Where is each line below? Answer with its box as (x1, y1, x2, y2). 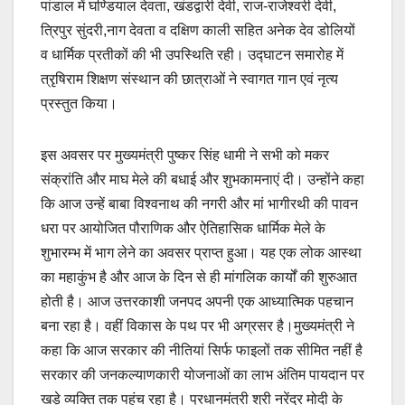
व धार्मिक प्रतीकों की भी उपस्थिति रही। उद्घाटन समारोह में (41, 47, 344, 63)
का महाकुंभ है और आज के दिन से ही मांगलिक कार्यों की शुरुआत (41, 269, 357, 286)
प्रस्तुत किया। (41, 96, 118, 112)
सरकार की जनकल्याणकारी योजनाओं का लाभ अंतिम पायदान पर (41, 367, 364, 383)
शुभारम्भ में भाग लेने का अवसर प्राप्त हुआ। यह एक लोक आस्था (41, 245, 362, 261)
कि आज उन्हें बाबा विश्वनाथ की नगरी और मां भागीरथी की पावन (41, 196, 358, 212)
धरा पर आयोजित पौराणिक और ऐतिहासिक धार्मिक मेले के (41, 221, 325, 237)
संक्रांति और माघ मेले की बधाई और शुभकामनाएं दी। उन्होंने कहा (41, 172, 364, 188)
